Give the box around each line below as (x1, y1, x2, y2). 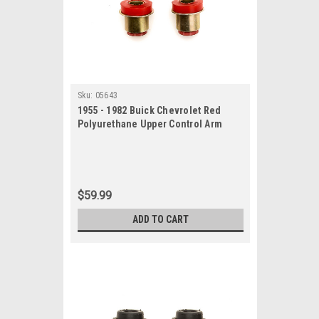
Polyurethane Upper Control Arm (77, 118, 222, 130)
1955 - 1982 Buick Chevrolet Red (77, 105, 221, 116)
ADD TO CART (132, 214, 189, 225)
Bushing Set (77, 132, 132, 143)
